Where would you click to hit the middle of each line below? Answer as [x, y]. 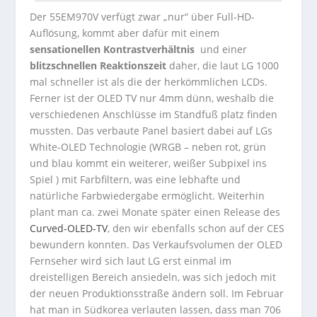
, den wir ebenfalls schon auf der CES [196, 229]
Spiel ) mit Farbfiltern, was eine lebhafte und [136, 180]
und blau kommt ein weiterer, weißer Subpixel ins [149, 163]
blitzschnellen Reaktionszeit [98, 66]
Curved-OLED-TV [69, 229]
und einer [221, 50]
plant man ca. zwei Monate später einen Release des [155, 212]
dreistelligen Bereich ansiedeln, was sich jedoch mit [153, 277]
